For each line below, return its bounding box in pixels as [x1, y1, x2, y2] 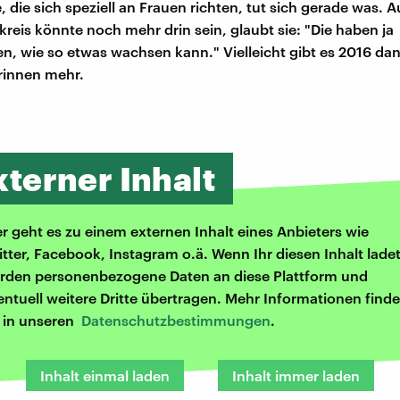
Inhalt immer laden [232, 367, 360, 385]
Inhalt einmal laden [40, 367, 170, 385]
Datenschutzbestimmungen [81, 312, 271, 329]
